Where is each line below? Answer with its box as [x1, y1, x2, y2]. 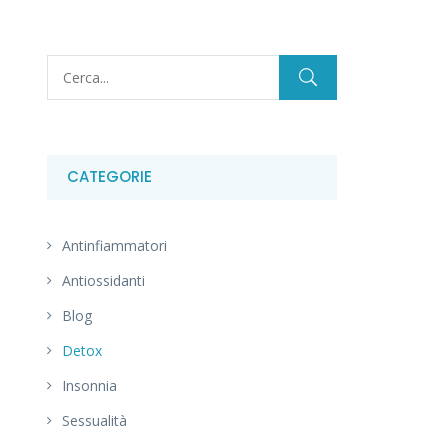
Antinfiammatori [62, 235, 167, 255]
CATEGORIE [67, 166, 152, 188]
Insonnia [62, 375, 117, 395]
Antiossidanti [62, 270, 145, 290]
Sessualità [62, 410, 127, 430]
